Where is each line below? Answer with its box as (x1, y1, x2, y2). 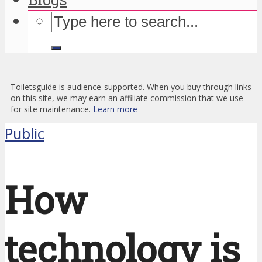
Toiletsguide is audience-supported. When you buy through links (11, 81, 251, 93)
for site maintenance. (11, 104, 93, 115)
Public (5, 123, 44, 144)
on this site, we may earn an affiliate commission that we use (11, 92, 243, 104)
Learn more (93, 104, 137, 115)
